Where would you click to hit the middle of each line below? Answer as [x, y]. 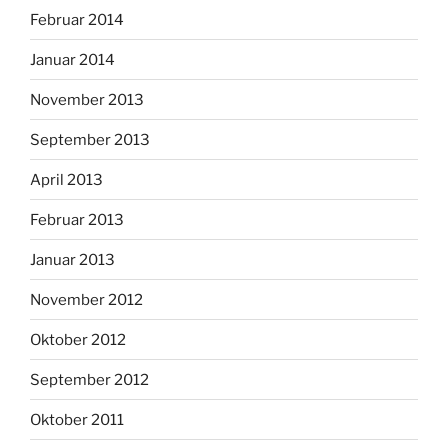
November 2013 [87, 99]
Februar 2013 [77, 219]
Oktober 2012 [78, 339]
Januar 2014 [72, 59]
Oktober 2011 [77, 419]
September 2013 [90, 139]
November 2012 [86, 299]
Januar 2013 [72, 259]
